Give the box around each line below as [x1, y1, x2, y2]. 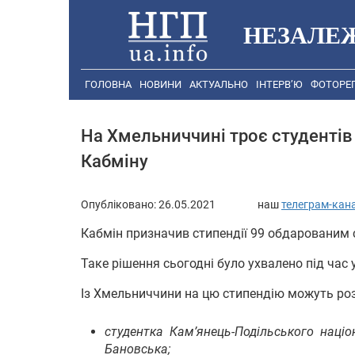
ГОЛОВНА [85, 78, 132, 91]
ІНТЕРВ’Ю [256, 78, 303, 91]
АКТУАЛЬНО [189, 78, 248, 91]
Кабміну [81, 151, 148, 172]
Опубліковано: [81, 197, 158, 211]
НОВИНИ [139, 78, 181, 91]
